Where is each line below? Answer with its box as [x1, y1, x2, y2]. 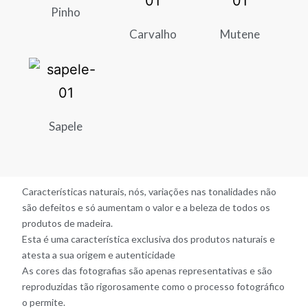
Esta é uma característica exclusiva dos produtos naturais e [22, 232, 276, 245]
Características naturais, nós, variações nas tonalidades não [22, 185, 277, 197]
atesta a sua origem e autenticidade [22, 248, 176, 261]
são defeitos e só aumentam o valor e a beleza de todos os [22, 201, 271, 213]
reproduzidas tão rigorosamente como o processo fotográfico [22, 280, 285, 292]
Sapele [49, 118, 83, 133]
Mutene [219, 27, 260, 42]
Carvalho [129, 27, 177, 42]
